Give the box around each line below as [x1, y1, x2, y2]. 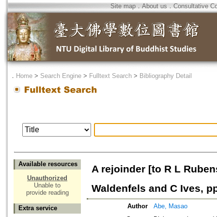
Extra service [18, 204, 57, 212]
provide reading [26, 189, 69, 197]
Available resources [18, 160, 77, 168]
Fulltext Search [89, 72, 132, 79]
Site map [110, 2, 136, 10]
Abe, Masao [154, 202, 187, 210]
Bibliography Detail [139, 72, 192, 79]
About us [142, 2, 167, 10]
